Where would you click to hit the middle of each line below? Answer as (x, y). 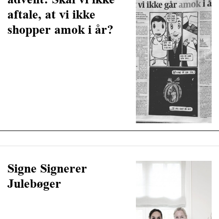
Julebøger (34, 183)
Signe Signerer (47, 168)
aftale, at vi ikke (51, 14)
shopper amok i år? (60, 29)
